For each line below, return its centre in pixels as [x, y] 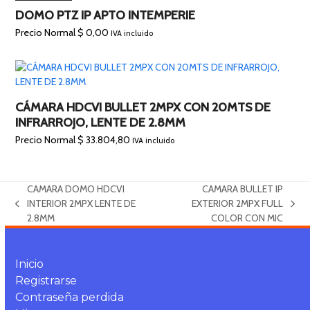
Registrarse [46, 281]
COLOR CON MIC [247, 218]
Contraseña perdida [70, 298]
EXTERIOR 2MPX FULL [238, 204]
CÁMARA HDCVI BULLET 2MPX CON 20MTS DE [143, 108]
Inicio [30, 264]
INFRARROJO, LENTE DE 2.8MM [101, 123]
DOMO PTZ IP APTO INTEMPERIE [106, 16]
